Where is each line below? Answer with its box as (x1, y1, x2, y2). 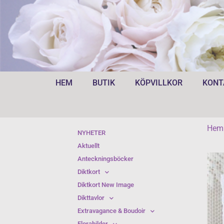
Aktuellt (77, 142, 99, 149)
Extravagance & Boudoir (77, 207, 145, 214)
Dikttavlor (77, 194, 104, 201)
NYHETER (77, 129, 105, 136)
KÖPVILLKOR (134, 78, 182, 87)
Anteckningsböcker (77, 155, 133, 162)
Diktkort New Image (77, 181, 134, 188)
